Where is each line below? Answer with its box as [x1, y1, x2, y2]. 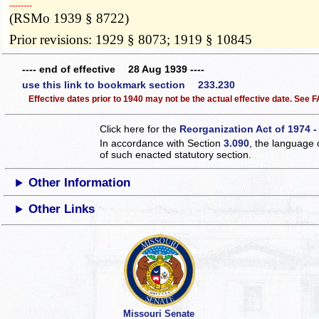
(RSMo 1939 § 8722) [9, 10, 130, 26]
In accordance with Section [100, 137, 224, 150]
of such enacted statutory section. [100, 149, 252, 161]
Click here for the [100, 123, 180, 135]
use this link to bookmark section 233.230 [22, 78, 235, 90]
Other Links [28, 202, 95, 216]
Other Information [28, 176, 131, 190]
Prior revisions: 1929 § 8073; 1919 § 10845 [9, 31, 253, 47]
